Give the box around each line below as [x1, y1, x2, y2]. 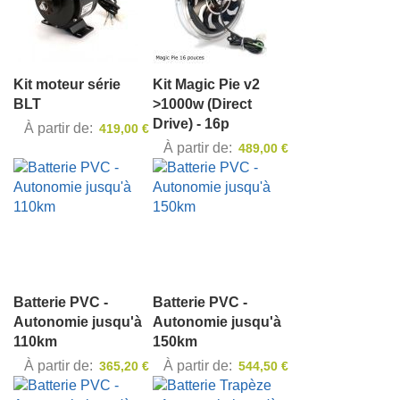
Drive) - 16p [153, 116, 229, 132]
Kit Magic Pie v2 [153, 77, 260, 93]
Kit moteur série [13, 77, 121, 93]
